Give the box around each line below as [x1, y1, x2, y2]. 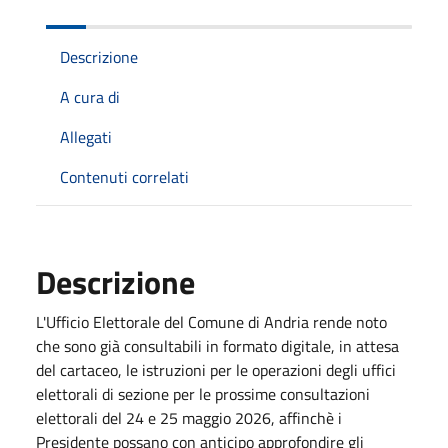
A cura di [60, 85, 120, 109]
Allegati [60, 125, 112, 149]
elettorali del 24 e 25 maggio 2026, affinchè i [36, 406, 342, 430]
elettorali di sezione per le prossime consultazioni [36, 382, 370, 406]
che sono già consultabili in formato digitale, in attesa [36, 334, 399, 358]
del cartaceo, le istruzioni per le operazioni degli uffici [36, 358, 396, 382]
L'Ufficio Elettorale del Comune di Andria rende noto [36, 310, 387, 334]
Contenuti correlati [60, 165, 189, 189]
